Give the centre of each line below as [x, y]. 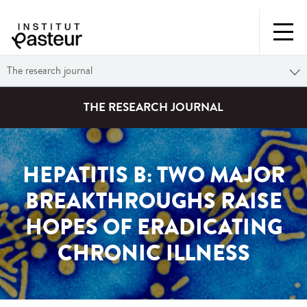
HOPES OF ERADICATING [153, 228]
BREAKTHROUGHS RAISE [153, 201]
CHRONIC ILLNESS [153, 254]
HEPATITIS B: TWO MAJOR [153, 175]
